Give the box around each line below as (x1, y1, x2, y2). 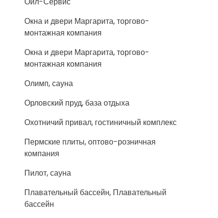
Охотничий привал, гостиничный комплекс (24, 116, 177, 128)
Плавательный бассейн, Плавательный (24, 186, 166, 198)
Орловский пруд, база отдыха (24, 97, 129, 109)
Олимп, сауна (24, 77, 73, 89)
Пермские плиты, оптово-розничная (24, 136, 156, 147)
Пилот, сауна (24, 167, 71, 179)
